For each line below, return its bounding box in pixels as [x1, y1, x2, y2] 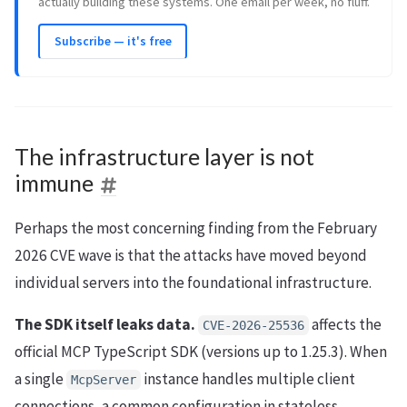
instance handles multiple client [141, 368, 355, 389]
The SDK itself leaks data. [15, 313, 195, 334]
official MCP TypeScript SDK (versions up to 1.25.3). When [15, 341, 387, 362]
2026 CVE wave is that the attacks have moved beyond [15, 244, 367, 265]
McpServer [71, 372, 136, 387]
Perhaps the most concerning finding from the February [15, 217, 377, 238]
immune [15, 169, 94, 196]
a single [15, 368, 66, 389]
